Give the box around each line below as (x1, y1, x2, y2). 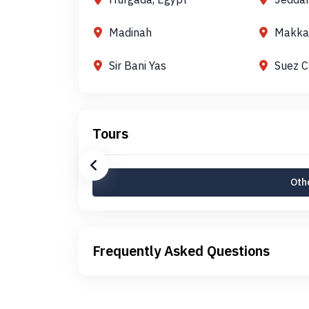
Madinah (109, 26, 152, 39)
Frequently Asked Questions (92, 241, 270, 260)
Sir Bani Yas (109, 59, 166, 72)
